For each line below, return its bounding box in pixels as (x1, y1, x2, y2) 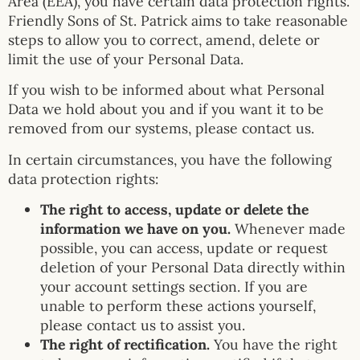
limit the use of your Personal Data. (8, 50, 243, 69)
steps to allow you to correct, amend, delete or (8, 31, 320, 50)
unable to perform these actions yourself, (40, 297, 316, 316)
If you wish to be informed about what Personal (8, 80, 325, 100)
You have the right (210, 335, 337, 354)
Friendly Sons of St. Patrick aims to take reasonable (8, 11, 348, 31)
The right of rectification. (40, 335, 210, 354)
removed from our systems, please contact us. (8, 119, 314, 138)
